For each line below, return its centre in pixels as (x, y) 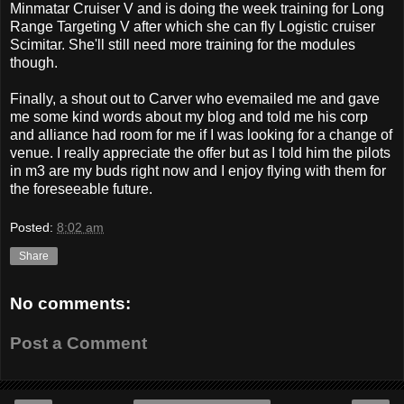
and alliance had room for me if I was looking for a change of (201, 134)
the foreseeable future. (81, 188)
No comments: (70, 304)
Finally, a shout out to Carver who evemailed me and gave (195, 98)
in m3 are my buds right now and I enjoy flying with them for (198, 170)
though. (34, 62)
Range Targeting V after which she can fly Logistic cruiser (193, 26)
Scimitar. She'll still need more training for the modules (183, 44)
